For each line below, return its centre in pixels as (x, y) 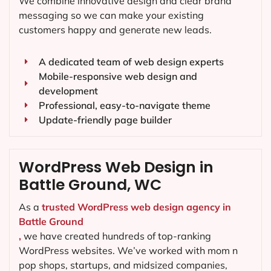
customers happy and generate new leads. (115, 30)
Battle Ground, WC (90, 185)
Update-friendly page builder (105, 120)
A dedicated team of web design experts (131, 62)
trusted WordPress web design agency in (136, 207)
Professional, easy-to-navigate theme (124, 106)
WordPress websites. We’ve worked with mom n (128, 251)
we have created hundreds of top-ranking (116, 236)
